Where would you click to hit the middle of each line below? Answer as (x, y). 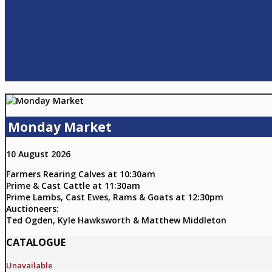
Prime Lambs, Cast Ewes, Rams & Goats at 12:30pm (115, 197)
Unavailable (29, 265)
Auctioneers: (32, 208)
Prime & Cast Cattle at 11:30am (73, 185)
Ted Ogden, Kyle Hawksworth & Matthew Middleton (116, 220)
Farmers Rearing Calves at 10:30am (81, 174)
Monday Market (60, 127)
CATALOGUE (36, 243)
